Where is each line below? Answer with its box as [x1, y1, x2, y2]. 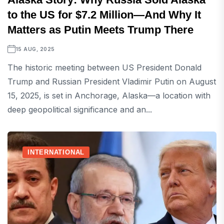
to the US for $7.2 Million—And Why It [7, 8, 201, 21]
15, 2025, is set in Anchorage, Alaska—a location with [7, 90, 210, 101]
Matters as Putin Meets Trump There [7, 23, 193, 36]
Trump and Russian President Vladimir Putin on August [7, 76, 216, 87]
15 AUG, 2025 [15, 46, 55, 52]
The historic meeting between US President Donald [7, 62, 201, 73]
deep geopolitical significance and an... [7, 104, 152, 115]
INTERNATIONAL [27, 148, 85, 156]
